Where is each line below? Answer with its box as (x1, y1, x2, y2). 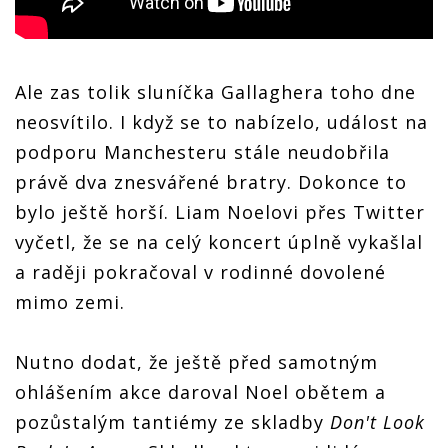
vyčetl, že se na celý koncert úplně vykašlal (15, 229, 423, 254)
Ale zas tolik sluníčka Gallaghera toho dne (15, 79, 416, 104)
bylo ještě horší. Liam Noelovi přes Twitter (15, 199, 425, 224)
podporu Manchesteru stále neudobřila (15, 139, 390, 164)
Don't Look (330, 409, 425, 434)
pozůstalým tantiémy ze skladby (15, 409, 330, 434)
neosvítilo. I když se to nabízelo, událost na (15, 109, 428, 134)
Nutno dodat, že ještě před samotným (15, 349, 378, 374)
